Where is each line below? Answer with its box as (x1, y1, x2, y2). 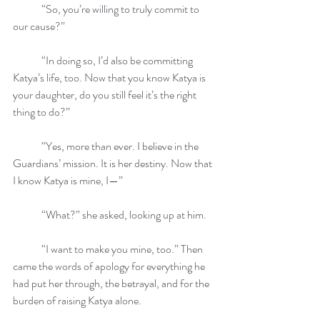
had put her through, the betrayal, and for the (13, 275, 211, 291)
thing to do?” (13, 104, 70, 120)
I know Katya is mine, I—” (13, 172, 123, 189)
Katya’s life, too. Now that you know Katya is (13, 69, 208, 86)
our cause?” (13, 18, 65, 34)
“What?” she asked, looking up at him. (41, 206, 206, 223)
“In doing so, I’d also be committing (13, 52, 41, 69)
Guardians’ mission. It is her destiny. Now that (13, 155, 214, 171)
